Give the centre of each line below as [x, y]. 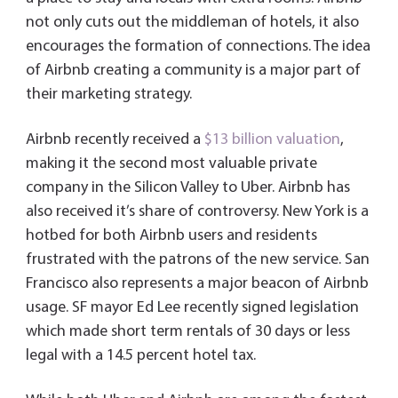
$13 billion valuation [272, 140]
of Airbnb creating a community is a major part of [193, 71]
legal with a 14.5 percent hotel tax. [140, 356]
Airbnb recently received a [115, 140]
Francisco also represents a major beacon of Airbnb [197, 284]
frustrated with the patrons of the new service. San [197, 260]
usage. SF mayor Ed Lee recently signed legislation [192, 308]
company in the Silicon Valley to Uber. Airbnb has [187, 188]
